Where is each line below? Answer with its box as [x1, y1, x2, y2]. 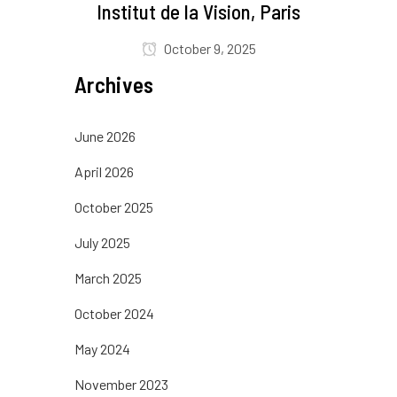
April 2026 [74, 163, 134, 181]
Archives [74, 71, 154, 98]
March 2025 [74, 269, 142, 287]
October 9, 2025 [160, 40, 256, 58]
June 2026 [74, 128, 136, 145]
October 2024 [74, 305, 154, 323]
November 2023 [74, 376, 168, 393]
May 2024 [74, 340, 130, 358]
